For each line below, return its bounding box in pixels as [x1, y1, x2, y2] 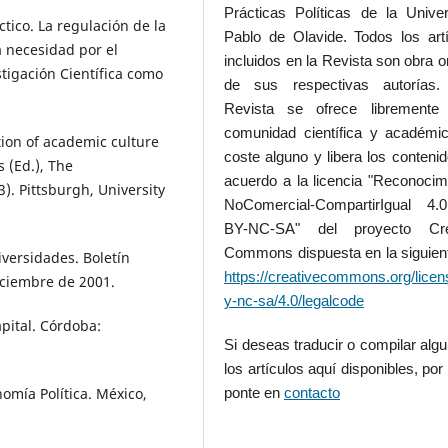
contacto [284, 385, 341, 402]
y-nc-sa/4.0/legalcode [224, 293, 365, 309]
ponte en [224, 385, 285, 402]
